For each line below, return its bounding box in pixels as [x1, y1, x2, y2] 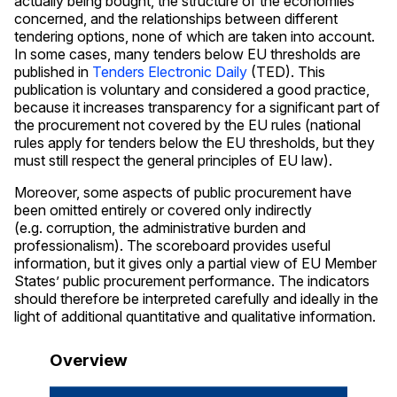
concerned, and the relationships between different [14, 9, 338, 27]
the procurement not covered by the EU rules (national [14, 115, 361, 134]
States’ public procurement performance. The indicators [14, 271, 370, 290]
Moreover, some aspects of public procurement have [14, 183, 352, 201]
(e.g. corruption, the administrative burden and [14, 218, 306, 237]
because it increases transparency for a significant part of [14, 97, 380, 116]
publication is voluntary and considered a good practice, [14, 80, 370, 98]
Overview [50, 349, 128, 370]
